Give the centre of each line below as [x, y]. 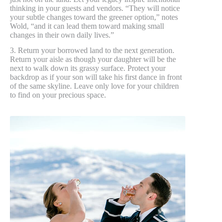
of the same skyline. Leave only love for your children [94, 86]
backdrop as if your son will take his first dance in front [96, 77]
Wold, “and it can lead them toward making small [87, 26]
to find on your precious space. [59, 95]
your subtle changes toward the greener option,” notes [94, 17]
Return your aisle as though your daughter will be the [93, 59]
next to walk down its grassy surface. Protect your [88, 68]
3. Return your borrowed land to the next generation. [92, 50]
